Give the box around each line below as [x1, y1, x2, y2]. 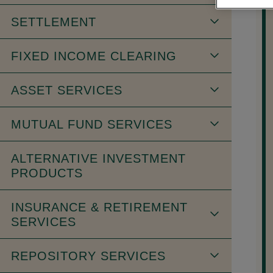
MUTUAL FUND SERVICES [11, 117, 172, 131]
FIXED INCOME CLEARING [11, 49, 177, 63]
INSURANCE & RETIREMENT [11, 200, 188, 214]
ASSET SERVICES [11, 83, 122, 97]
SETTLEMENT [11, 15, 96, 29]
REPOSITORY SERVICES [11, 249, 166, 263]
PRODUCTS [11, 166, 83, 180]
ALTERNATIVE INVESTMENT [11, 151, 186, 165]
